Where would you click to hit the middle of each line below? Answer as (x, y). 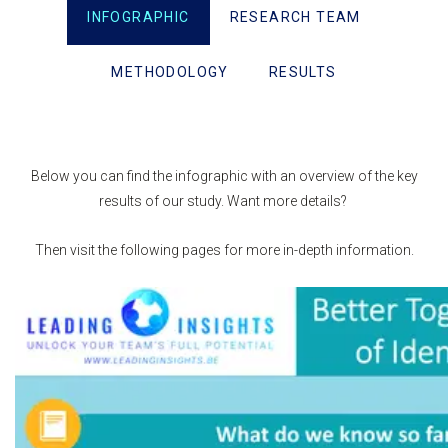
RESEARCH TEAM (295, 17)
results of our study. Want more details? (224, 201)
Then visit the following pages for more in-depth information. (224, 250)
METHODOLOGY (170, 72)
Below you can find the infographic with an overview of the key (224, 176)
